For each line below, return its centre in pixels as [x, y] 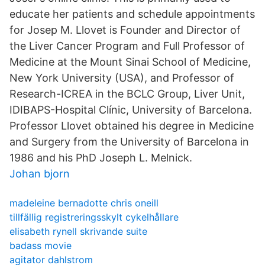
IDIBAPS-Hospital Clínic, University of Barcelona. [131, 110]
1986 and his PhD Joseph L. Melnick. [101, 158]
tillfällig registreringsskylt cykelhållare [94, 217]
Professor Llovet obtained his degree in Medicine [132, 126]
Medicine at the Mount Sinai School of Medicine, [130, 62]
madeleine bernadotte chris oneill [84, 203]
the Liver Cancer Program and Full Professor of [127, 46]
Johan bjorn [40, 174]
